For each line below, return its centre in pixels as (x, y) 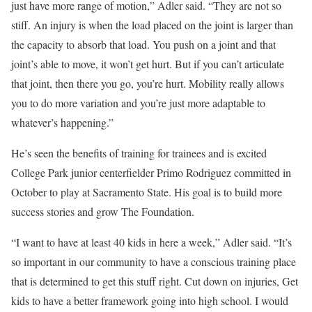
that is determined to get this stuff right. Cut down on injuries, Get (155, 281)
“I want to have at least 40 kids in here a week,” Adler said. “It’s (151, 242)
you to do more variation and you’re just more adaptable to (138, 102)
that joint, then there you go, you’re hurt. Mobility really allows (148, 83)
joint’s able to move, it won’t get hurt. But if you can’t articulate (148, 63)
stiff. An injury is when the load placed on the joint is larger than (152, 24)
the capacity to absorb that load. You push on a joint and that (143, 44)
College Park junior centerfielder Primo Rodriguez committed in (151, 172)
